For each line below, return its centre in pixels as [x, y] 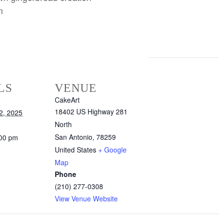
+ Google [112, 150]
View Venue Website [86, 199]
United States [76, 150]
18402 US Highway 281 [91, 112]
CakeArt [67, 100]
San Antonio [74, 137]
